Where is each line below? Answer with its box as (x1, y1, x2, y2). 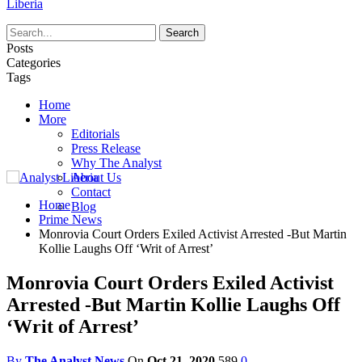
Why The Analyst (71, 156, 162, 170)
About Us (71, 170, 121, 184)
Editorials (71, 127, 120, 141)
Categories (6, 56, 61, 69)
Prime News (39, 213, 102, 226)
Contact (71, 185, 111, 199)
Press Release (71, 141, 141, 155)
